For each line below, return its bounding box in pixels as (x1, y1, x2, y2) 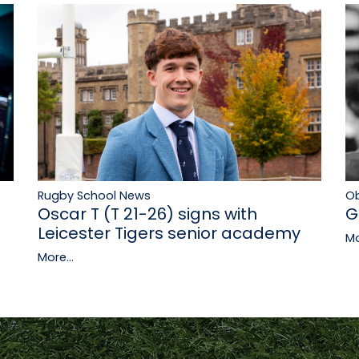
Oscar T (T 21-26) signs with (37, 203, 257, 226)
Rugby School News (37, 188, 151, 204)
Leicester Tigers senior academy (37, 222, 301, 245)
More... (37, 249, 74, 266)
